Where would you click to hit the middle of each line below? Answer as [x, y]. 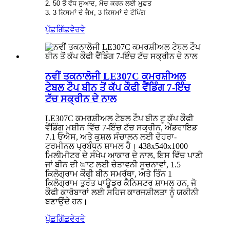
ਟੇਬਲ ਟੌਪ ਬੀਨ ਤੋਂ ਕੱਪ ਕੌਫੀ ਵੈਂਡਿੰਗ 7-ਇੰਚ [118, 87]
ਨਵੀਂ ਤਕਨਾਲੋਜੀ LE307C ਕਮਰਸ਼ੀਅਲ [116, 76]
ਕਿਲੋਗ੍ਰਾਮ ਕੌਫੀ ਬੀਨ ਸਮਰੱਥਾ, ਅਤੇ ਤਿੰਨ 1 [109, 174]
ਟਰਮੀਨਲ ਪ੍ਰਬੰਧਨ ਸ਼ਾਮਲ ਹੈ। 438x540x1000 [117, 146]
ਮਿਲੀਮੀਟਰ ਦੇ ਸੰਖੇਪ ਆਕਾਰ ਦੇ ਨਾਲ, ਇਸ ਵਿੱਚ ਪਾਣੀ [124, 156]
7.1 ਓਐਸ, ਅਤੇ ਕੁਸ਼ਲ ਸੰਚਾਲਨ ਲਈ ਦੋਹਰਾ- [111, 137]
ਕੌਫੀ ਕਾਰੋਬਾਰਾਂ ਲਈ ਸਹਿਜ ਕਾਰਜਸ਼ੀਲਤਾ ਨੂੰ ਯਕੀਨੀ [122, 193]
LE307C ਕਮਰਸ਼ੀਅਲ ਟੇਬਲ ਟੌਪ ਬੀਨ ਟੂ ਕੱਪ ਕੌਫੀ [119, 119]
